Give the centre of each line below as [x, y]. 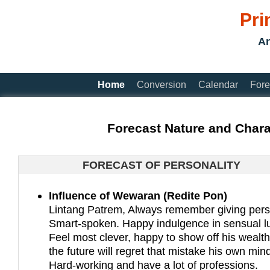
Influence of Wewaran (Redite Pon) [138, 196]
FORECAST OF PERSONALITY [161, 165]
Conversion [162, 85]
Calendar [218, 85]
